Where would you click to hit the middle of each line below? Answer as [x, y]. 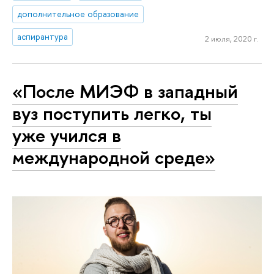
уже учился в [67, 135]
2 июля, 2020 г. [231, 38]
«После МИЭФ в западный [125, 91]
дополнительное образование [78, 14]
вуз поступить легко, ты [112, 113]
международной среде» [114, 157]
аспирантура [43, 37]
